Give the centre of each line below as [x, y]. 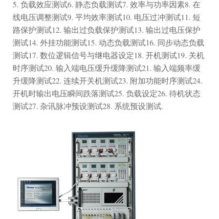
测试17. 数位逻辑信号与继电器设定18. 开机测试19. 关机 [109, 55]
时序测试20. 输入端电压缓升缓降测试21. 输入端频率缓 [107, 67]
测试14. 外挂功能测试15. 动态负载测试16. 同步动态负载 [109, 42]
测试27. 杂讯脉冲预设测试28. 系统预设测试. [88, 106]
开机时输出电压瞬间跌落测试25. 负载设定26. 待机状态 [107, 93]
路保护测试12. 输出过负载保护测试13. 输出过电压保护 [107, 29]
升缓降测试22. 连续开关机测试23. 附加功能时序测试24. [108, 80]
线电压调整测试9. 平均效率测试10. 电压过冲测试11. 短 [107, 17]
